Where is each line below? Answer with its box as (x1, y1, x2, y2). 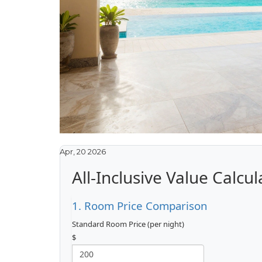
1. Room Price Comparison (72, 198, 208, 213)
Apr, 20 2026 (60, 146, 106, 156)
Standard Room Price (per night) (72, 218, 184, 229)
